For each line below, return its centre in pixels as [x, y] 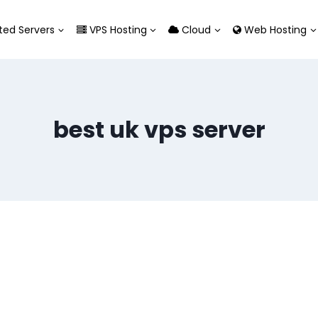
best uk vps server [159, 130]
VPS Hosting [116, 29]
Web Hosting [274, 29]
